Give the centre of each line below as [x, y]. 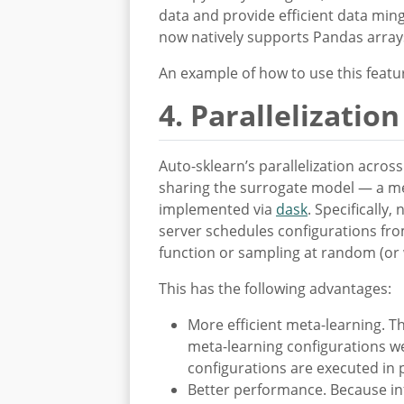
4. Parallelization [279, 115]
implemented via [217, 209]
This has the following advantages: [275, 289]
